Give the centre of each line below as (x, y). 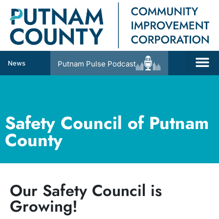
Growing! (44, 206)
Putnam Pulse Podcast (97, 64)
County (34, 140)
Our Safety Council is (86, 190)
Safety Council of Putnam (107, 123)
